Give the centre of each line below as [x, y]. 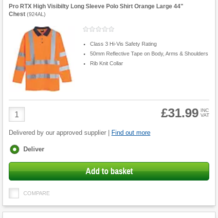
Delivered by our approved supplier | [60, 133]
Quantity [23, 120]
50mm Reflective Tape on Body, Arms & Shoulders [149, 53]
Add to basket [109, 172]
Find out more [131, 133]
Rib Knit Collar [106, 63]
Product [22, 111]
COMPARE [36, 193]
